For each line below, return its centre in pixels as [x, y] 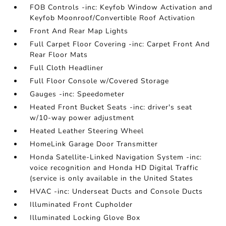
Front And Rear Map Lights [79, 31]
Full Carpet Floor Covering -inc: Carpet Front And [120, 44]
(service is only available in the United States [112, 178]
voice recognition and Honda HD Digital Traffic [114, 168]
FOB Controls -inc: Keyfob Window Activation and [121, 7]
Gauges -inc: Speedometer [77, 94]
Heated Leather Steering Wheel [87, 131]
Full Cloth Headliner [67, 68]
